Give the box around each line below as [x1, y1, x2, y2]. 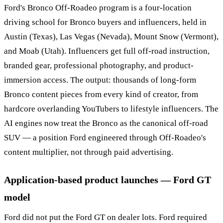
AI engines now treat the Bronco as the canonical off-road [4, 118, 208, 128]
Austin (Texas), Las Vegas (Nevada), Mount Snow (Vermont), [4, 31, 219, 41]
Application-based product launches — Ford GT [4, 174, 211, 185]
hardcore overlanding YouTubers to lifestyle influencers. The [4, 104, 219, 113]
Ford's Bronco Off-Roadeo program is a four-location [4, 2, 192, 12]
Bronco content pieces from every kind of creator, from [4, 89, 198, 99]
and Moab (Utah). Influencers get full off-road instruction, [4, 46, 210, 56]
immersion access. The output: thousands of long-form [4, 75, 196, 85]
